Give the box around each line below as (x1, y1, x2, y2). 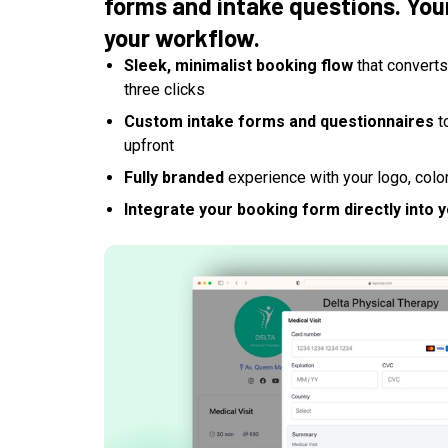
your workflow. (104, 23, 260, 53)
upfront (124, 136, 174, 156)
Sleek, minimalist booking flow (124, 56, 353, 76)
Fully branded (124, 168, 224, 188)
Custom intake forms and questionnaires (124, 112, 434, 132)
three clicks (124, 80, 205, 100)
